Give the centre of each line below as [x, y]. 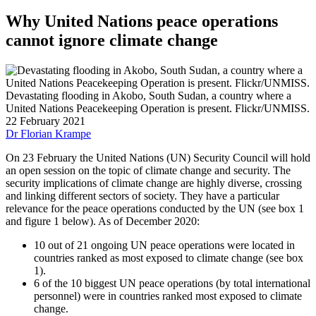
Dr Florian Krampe [48, 133]
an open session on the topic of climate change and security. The [148, 170]
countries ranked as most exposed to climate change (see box [169, 257]
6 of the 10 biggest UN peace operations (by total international [172, 283]
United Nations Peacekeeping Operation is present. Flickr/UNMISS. [158, 108]
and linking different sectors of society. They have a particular [142, 195]
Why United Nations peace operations [142, 21]
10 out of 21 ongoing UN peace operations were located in [164, 245]
